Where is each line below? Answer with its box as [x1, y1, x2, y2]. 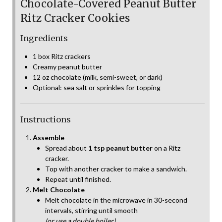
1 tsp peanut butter [88, 143, 153, 152]
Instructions [20, 114, 71, 124]
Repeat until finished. [45, 174, 111, 183]
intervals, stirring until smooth [45, 206, 138, 215]
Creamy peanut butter [33, 62, 102, 71]
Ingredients [20, 33, 68, 43]
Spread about [45, 143, 88, 152]
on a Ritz [153, 143, 180, 152]
